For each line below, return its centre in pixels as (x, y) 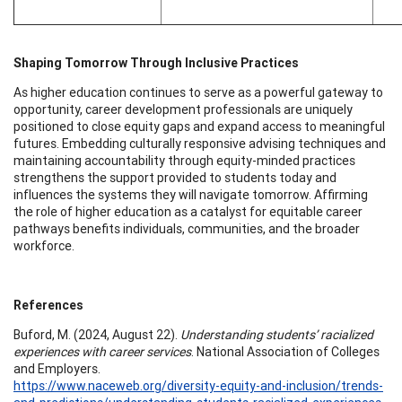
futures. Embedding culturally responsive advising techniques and (200, 143)
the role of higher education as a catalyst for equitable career (188, 211)
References (48, 305)
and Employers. (57, 368)
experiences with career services (102, 351)
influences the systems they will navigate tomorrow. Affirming (191, 194)
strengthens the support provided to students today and (175, 177)
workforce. (44, 245)
